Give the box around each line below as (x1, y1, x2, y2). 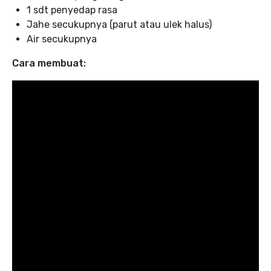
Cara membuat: (12, 57, 86, 69)
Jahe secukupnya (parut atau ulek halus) (27, 18, 212, 30)
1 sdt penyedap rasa (27, 4, 117, 16)
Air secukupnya (27, 33, 97, 45)
